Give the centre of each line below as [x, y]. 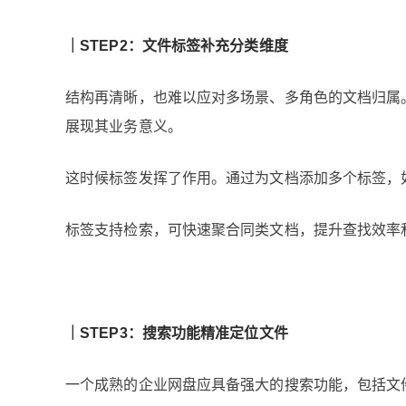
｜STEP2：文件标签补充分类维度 [177, 46]
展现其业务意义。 [124, 126]
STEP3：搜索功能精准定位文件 [184, 333]
